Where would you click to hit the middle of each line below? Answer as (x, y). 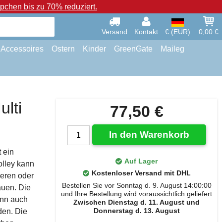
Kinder (94, 49)
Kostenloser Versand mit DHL (141, 173)
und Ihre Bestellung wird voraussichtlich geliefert (137, 194)
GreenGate (133, 49)
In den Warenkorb (149, 135)
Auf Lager (141, 161)
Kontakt (146, 32)
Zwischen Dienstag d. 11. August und (137, 202)
